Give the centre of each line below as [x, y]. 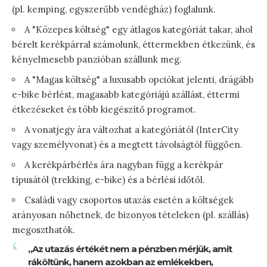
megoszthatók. [44, 230]
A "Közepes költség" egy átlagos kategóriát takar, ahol [139, 30]
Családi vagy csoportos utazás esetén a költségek [129, 200]
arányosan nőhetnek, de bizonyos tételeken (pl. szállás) [130, 215]
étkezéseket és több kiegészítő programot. [104, 110]
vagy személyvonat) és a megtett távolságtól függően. [127, 145]
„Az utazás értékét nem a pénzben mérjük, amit [130, 249]
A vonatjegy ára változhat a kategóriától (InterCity [131, 130]
